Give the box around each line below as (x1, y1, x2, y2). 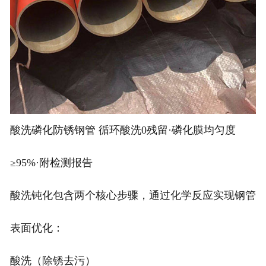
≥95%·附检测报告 (9, 156, 93, 169)
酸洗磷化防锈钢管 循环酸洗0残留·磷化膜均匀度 (9, 123, 236, 136)
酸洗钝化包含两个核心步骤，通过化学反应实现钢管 (9, 189, 256, 201)
